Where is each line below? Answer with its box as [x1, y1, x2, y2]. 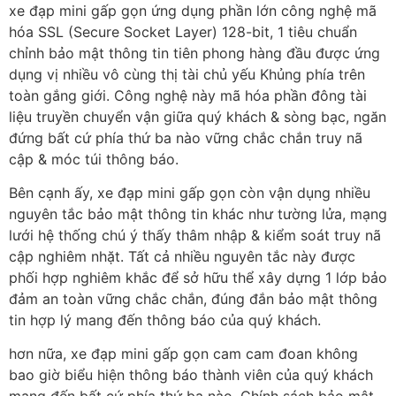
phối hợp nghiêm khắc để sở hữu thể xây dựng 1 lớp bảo [9, 269, 387, 287]
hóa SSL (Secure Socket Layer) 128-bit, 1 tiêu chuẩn [9, 22, 357, 41]
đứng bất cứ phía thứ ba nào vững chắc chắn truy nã [9, 128, 362, 147]
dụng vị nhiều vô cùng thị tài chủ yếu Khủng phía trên [9, 65, 365, 83]
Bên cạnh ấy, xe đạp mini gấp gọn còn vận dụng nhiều [9, 184, 370, 202]
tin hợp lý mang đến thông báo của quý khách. [9, 311, 321, 330]
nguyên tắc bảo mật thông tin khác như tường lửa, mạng [9, 205, 387, 224]
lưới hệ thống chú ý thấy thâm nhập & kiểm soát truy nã [9, 226, 381, 245]
